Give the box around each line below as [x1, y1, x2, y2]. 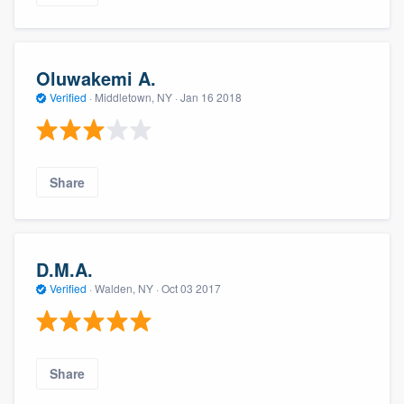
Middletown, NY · [92, 88, 180, 105]
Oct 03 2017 [161, 280, 221, 296]
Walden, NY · [92, 280, 161, 296]
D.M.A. [36, 255, 93, 282]
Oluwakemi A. [36, 64, 156, 91]
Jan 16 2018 [180, 88, 242, 105]
